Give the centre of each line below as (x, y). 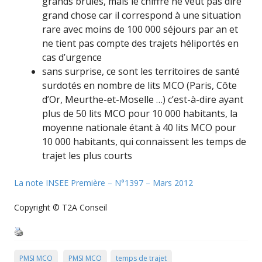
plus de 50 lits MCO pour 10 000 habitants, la (140, 114)
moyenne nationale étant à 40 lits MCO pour (139, 128)
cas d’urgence (72, 58)
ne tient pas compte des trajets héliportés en (140, 44)
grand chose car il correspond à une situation (142, 15)
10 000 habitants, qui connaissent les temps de (144, 142)
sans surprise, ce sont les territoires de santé (141, 72)
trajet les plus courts (87, 156)
